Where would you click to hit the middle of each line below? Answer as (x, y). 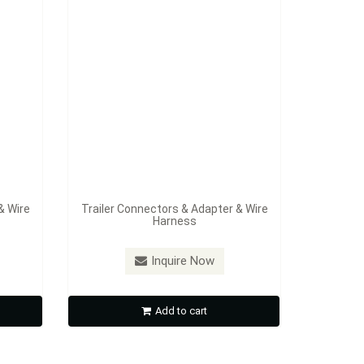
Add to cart (181, 311)
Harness (174, 221)
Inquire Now (182, 261)
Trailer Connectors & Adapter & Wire (174, 209)
